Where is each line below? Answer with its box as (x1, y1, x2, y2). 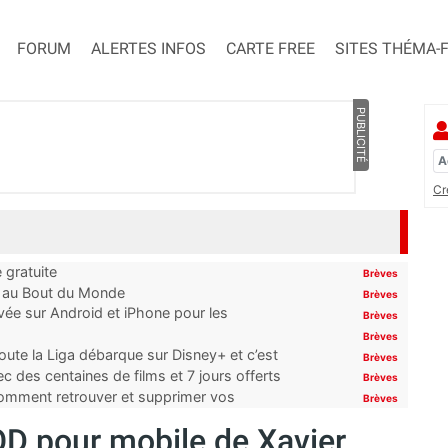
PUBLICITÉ (353, 107, 368, 164)
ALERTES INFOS (91, 39, 206, 59)
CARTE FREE (226, 39, 315, 59)
